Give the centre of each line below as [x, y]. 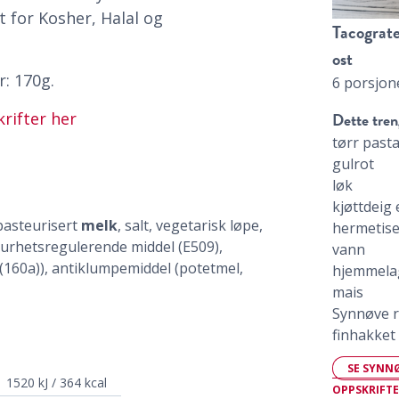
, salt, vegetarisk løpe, [190, 226]
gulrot [354, 163]
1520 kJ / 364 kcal [57, 383]
